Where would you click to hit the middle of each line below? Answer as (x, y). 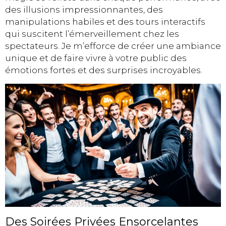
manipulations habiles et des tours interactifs (105, 22)
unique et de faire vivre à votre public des (96, 58)
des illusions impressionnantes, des (84, 10)
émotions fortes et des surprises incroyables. (104, 70)
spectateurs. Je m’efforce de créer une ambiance (113, 46)
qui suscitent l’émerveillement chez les (92, 34)
